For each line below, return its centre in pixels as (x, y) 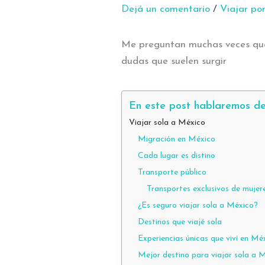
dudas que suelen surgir (174, 62)
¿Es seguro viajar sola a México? (198, 205)
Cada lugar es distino (177, 156)
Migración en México (177, 139)
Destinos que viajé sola (180, 222)
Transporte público (172, 172)
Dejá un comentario (166, 9)
